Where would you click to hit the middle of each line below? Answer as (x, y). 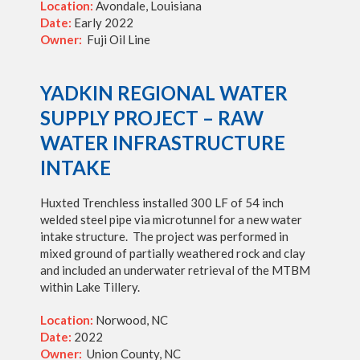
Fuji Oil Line (119, 39)
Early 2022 (102, 22)
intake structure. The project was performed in (164, 236)
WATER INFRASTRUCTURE (163, 143)
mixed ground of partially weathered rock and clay (173, 253)
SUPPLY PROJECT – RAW (152, 118)
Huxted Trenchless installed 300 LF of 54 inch (162, 202)
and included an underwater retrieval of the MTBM (175, 270)
